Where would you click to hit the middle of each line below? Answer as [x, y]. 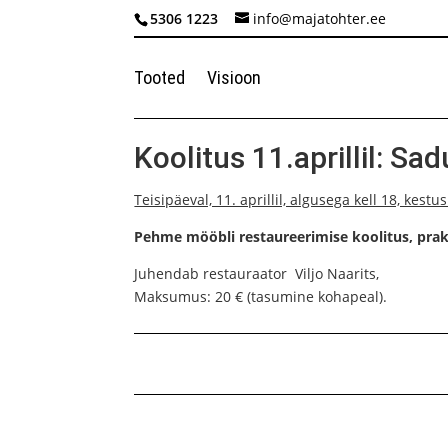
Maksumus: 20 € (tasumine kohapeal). [261, 296]
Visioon [234, 77]
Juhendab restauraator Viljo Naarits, [257, 273]
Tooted [160, 77]
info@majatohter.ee [320, 18]
